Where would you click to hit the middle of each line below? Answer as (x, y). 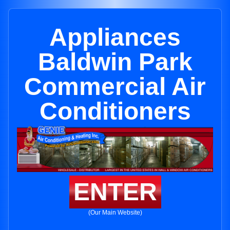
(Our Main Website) (115, 213)
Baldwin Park (115, 62)
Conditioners (115, 111)
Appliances (115, 37)
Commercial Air (115, 87)
